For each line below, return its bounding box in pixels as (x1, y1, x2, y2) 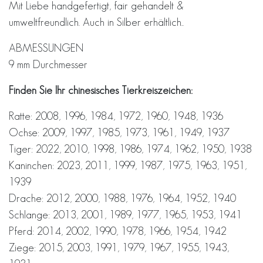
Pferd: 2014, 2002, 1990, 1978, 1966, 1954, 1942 (9, 224, 227, 237)
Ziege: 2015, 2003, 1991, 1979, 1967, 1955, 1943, (9, 241, 229, 254)
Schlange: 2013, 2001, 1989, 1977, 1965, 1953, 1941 (9, 208, 242, 221)
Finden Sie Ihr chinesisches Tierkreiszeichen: (9, 83, 193, 96)
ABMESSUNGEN (9, 41, 83, 54)
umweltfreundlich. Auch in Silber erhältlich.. (9, 15, 184, 28)
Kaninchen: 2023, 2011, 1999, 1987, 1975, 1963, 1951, (9, 159, 247, 171)
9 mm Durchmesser (9, 58, 87, 70)
